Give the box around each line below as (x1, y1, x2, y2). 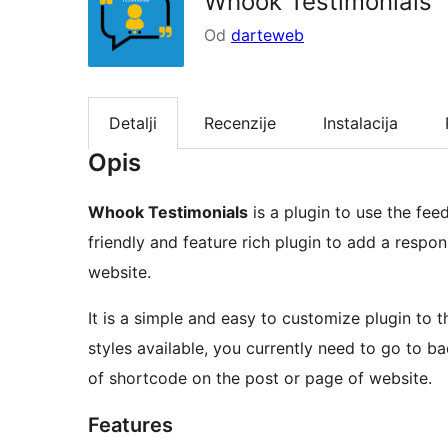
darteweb (231, 25, 304, 45)
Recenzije (204, 113, 276, 134)
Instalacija (323, 113, 398, 134)
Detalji (109, 113, 157, 134)
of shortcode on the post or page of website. (88, 368, 432, 389)
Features (88, 413, 173, 438)
